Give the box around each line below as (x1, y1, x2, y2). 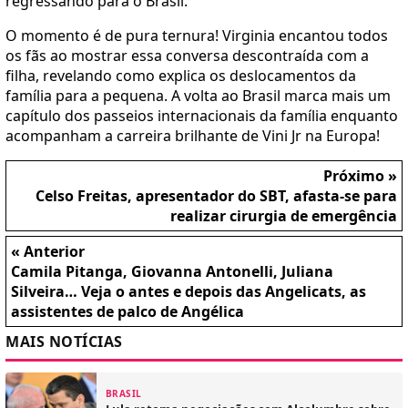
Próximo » (323, 166, 397, 187)
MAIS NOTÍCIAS (5, 331, 123, 352)
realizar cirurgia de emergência (170, 206, 397, 227)
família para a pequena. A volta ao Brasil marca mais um (5, 86, 391, 107)
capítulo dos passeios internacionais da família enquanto (5, 106, 398, 127)
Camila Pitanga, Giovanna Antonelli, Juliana (11, 261, 333, 282)
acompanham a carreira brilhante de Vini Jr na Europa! (5, 126, 380, 147)
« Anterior (11, 241, 85, 262)
